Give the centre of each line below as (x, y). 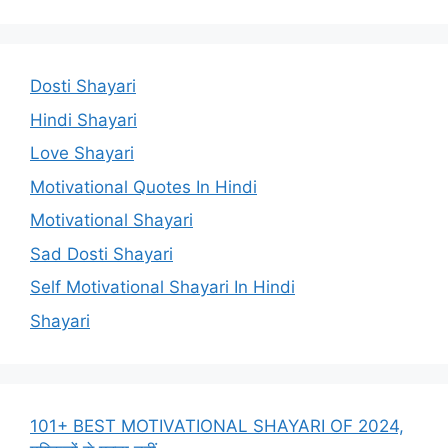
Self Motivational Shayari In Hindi (162, 287)
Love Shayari (82, 153)
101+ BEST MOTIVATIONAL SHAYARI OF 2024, (217, 425)
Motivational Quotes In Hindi (143, 186)
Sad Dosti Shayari (101, 253)
